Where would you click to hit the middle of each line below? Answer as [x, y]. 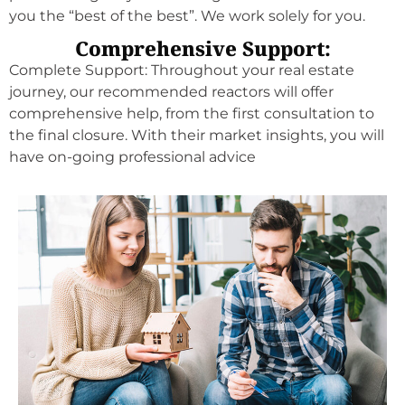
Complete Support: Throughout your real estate [182, 71]
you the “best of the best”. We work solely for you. [187, 15]
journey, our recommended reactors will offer [171, 92]
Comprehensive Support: [202, 50]
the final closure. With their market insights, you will [197, 136]
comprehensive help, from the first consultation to [192, 114]
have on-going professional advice [132, 157]
